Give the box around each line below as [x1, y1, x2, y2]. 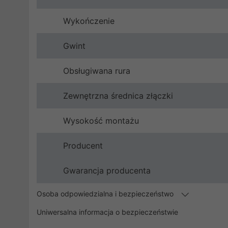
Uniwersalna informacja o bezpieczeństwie [37, 208, 178, 217]
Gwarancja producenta [63, 165, 151, 176]
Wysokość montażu [63, 116, 139, 126]
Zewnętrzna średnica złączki [63, 91, 173, 101]
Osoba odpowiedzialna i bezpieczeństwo [37, 189, 176, 198]
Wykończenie [63, 16, 115, 26]
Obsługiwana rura [63, 66, 130, 76]
